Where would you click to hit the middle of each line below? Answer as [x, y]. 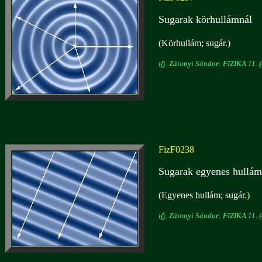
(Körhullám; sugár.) [194, 43]
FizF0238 [176, 149]
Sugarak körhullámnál [205, 19]
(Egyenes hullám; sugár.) [204, 195]
